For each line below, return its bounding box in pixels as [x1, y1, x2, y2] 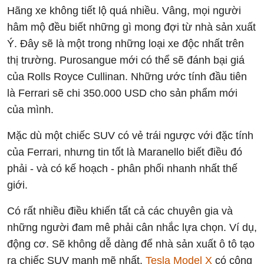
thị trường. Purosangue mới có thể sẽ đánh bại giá [7, 54, 245, 66]
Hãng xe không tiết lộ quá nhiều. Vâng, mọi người [7, 4, 241, 16]
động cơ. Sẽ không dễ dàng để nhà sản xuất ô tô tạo [7, 237, 255, 250]
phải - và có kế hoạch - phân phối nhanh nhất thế [7, 162, 237, 174]
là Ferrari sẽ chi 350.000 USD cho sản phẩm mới [7, 87, 237, 99]
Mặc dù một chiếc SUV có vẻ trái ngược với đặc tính [7, 129, 253, 141]
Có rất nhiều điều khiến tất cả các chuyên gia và [7, 204, 233, 217]
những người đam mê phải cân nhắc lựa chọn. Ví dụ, [7, 221, 257, 233]
